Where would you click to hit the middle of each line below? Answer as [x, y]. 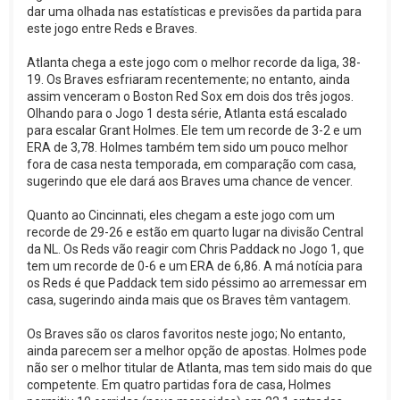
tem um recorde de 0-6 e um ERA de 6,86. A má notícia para [195, 266]
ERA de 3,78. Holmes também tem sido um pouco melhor [187, 147]
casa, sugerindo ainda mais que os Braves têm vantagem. [189, 300]
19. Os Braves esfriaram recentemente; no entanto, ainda [188, 79]
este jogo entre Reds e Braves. [112, 28]
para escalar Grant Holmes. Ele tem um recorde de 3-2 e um [194, 130]
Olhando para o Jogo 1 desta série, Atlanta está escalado [187, 113]
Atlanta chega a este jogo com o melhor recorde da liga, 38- [194, 62]
